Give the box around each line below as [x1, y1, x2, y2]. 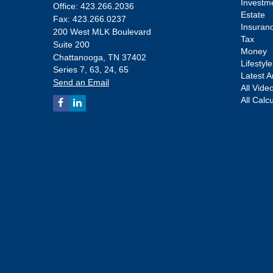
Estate [240, 9, 265, 19]
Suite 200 [53, 39, 90, 49]
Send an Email [53, 77, 109, 87]
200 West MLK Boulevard [53, 26, 151, 37]
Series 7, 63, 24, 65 [53, 64, 129, 74]
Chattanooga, [53, 52, 105, 62]
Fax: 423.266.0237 [53, 13, 126, 24]
